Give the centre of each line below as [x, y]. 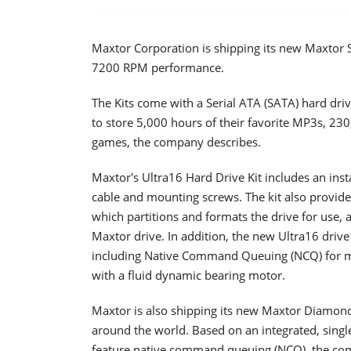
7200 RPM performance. [158, 67]
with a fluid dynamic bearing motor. [188, 275]
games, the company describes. [176, 141]
